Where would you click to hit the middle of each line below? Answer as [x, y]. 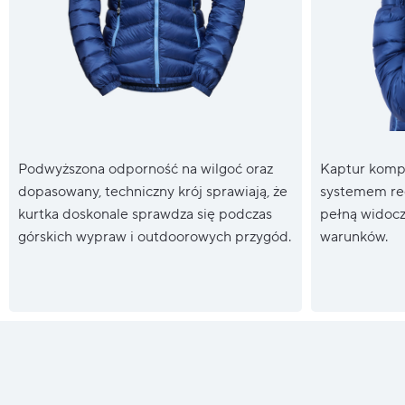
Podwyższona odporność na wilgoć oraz [146, 170]
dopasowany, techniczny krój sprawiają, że [153, 192]
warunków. [353, 237]
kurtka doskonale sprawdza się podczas [145, 215]
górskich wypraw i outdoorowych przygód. [155, 237]
